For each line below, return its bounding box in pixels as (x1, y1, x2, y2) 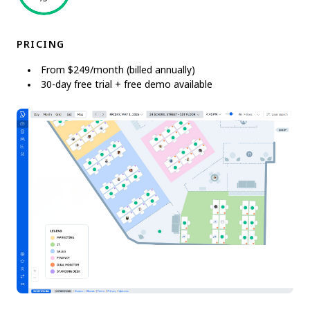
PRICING (17, 39, 65, 50)
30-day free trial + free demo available (41, 79, 212, 90)
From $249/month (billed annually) (41, 64, 195, 75)
